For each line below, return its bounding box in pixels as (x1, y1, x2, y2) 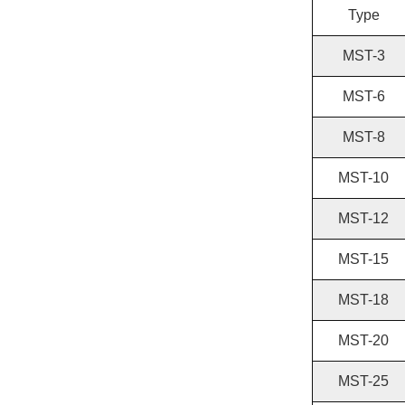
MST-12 (338, 211, 389, 227)
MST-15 (338, 251, 389, 268)
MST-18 (338, 292, 389, 308)
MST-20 (338, 333, 389, 349)
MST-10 (338, 170, 389, 186)
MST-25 (338, 373, 389, 390)
